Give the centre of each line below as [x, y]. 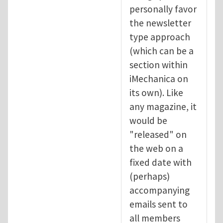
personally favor [163, 9]
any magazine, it [163, 106]
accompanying [160, 190]
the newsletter [160, 23]
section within [159, 64]
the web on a [156, 148]
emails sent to [159, 204]
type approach [160, 37]
